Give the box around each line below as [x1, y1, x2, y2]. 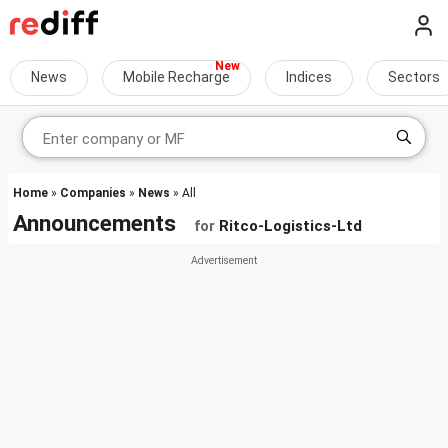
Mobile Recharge [123, 69, 230, 85]
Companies [60, 186, 126, 200]
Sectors [388, 69, 440, 85]
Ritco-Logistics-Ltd [219, 217, 362, 235]
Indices [286, 69, 332, 85]
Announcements [13, 210, 194, 236]
